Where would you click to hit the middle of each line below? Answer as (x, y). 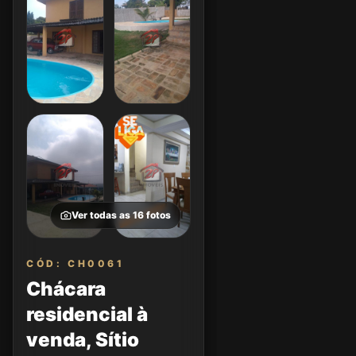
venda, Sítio (83, 340)
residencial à (87, 314)
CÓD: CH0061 (75, 263)
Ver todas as (102, 215)
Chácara (66, 289)
